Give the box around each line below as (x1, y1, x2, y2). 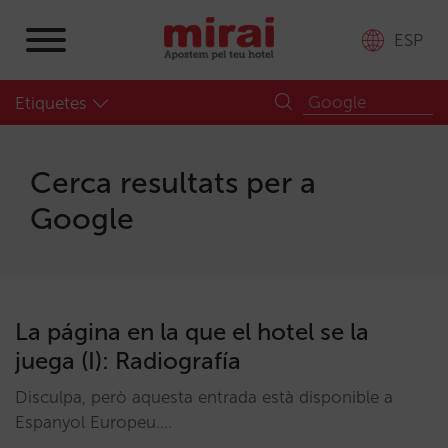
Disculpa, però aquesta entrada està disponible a (15, 387, 393, 407)
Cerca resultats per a (30, 165, 316, 201)
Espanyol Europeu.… (15, 412, 172, 432)
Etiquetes (15, 93, 87, 113)
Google (30, 201, 134, 237)
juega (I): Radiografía (15, 346, 241, 375)
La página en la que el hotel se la (15, 317, 369, 346)
